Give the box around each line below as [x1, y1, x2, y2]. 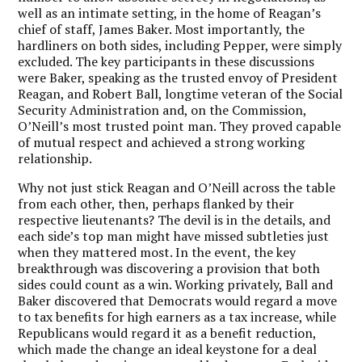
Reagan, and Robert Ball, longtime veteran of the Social [18, 84, 343, 103]
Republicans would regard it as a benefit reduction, [18, 323, 317, 342]
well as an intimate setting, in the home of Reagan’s [18, 3, 322, 22]
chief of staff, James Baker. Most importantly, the [18, 19, 305, 38]
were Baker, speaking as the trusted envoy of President [18, 68, 339, 86]
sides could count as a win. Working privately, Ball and [18, 275, 334, 293]
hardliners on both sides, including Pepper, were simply [18, 36, 343, 54]
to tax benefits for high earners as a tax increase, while [18, 307, 337, 326]
